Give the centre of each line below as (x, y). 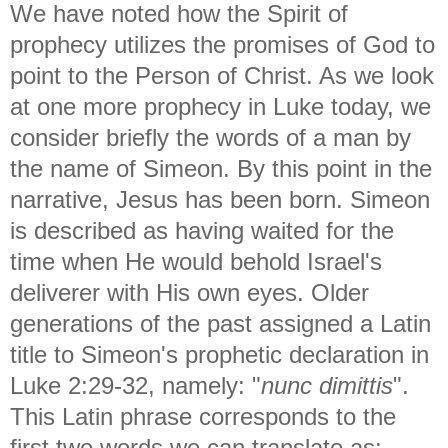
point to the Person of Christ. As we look (222, 75)
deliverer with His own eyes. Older (189, 292)
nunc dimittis (327, 385)
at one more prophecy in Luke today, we (220, 106)
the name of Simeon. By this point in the (221, 168)
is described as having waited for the (202, 230)
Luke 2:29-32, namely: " (135, 385)
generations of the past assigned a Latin (220, 323)
